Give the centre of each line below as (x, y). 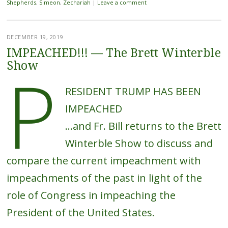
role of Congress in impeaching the (91, 195)
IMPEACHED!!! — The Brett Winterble (113, 53)
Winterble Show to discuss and (139, 144)
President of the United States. (80, 213)
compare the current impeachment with (104, 161)
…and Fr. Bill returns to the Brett (143, 126)
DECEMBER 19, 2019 (35, 37)
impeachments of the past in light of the (104, 178)
